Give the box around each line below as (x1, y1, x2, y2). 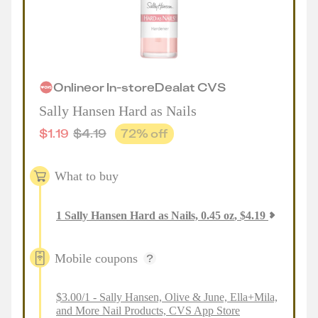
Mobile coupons (55, 251, 138, 265)
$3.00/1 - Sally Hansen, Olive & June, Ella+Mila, (56, 291, 278, 303)
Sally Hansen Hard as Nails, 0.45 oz (65, 209, 234, 221)
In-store (106, 79, 155, 94)
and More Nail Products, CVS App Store (56, 305, 240, 317)
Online (53, 79, 92, 94)
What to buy (55, 168, 119, 183)
